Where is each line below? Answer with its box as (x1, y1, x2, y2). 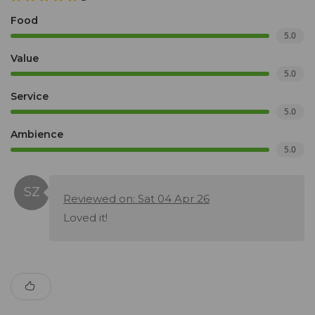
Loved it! (63, 211, 108, 225)
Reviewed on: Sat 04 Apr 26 (63, 192, 210, 206)
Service (11, 90, 49, 103)
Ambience (11, 128, 63, 141)
